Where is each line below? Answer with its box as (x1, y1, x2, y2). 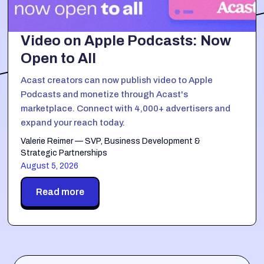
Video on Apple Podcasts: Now (21, 32, 232, 48)
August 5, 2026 (21, 161, 79, 170)
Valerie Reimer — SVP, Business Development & (21, 136, 201, 146)
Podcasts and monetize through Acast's (21, 89, 189, 99)
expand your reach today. (21, 117, 126, 127)
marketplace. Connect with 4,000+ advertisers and (21, 103, 231, 113)
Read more (36, 186, 85, 197)
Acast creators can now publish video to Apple (21, 75, 213, 85)
